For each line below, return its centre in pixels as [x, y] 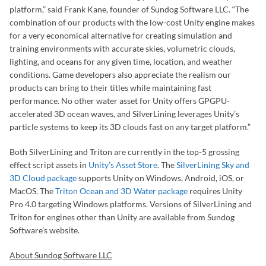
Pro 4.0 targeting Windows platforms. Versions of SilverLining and [131, 204]
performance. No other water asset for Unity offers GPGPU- [120, 101]
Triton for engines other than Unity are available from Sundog [122, 217]
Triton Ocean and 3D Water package [121, 191]
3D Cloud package [43, 178]
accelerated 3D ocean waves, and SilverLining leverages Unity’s [124, 114]
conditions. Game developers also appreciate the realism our [120, 75]
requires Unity [215, 191]
